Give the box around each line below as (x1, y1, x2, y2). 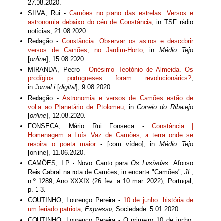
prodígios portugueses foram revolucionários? (28, 74, 191, 82)
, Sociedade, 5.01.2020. (112, 205, 181, 213)
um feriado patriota (28, 205, 81, 213)
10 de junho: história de (123, 196, 193, 204)
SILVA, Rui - (28, 9, 69, 17)
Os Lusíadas (131, 159, 169, 167)
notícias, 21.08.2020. (28, 27, 88, 35)
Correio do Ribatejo (137, 103, 193, 110)
